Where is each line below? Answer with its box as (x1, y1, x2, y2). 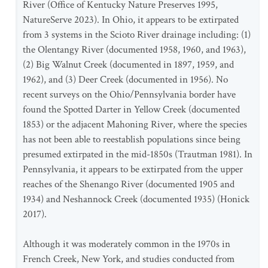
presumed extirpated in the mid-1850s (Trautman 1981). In (23, 148, 252, 161)
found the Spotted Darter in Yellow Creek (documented (23, 103, 240, 116)
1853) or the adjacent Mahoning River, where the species (23, 118, 247, 131)
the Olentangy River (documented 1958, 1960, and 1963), (23, 43, 246, 56)
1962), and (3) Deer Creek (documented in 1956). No (23, 73, 228, 86)
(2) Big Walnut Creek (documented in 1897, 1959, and (23, 58, 234, 71)
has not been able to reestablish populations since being (23, 133, 240, 146)
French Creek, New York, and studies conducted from (23, 252, 234, 266)
